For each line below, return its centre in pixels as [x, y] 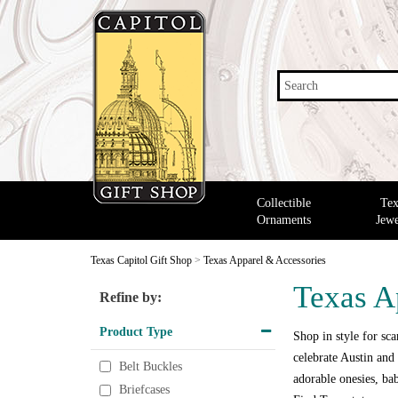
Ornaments [283, 219]
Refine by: [131, 297]
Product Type [136, 331]
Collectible [283, 203]
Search [301, 86]
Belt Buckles [151, 367]
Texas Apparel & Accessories [265, 260]
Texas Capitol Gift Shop [141, 260]
